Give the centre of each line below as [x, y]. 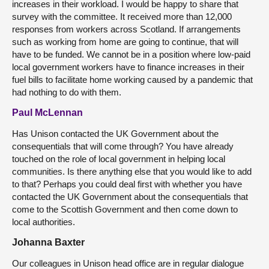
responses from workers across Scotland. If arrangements [126, 29]
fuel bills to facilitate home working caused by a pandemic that [132, 80]
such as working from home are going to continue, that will [125, 42]
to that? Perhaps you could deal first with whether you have [127, 184]
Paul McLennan [47, 113]
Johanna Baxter [48, 242]
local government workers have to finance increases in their [128, 67]
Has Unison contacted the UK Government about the [115, 134]
